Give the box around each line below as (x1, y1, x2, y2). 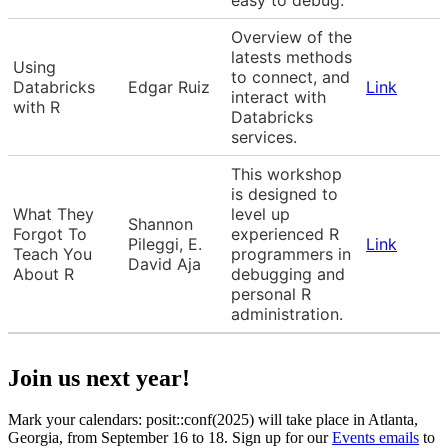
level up (231, 203, 290, 224)
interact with (231, 86, 326, 107)
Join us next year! (8, 364, 190, 391)
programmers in (231, 243, 351, 264)
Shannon (128, 213, 193, 234)
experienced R (231, 223, 339, 244)
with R (13, 96, 60, 117)
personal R (231, 283, 311, 304)
